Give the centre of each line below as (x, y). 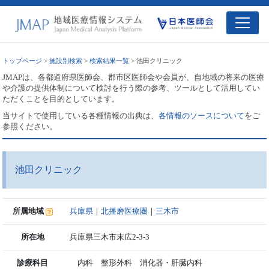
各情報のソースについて (202, 115)
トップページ (23, 60)
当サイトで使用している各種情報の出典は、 (81, 115)
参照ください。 (30, 126)
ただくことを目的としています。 (61, 98)
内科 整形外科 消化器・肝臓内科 (136, 262)
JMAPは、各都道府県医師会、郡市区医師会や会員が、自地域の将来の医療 (134, 77)
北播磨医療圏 (125, 211)
